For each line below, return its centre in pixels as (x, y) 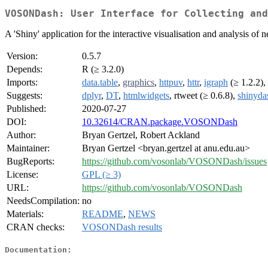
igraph (216, 83)
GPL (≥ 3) (101, 175)
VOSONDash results (122, 227)
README (103, 214)
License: (22, 175)
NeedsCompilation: (43, 201)
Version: (22, 56)
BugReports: (31, 162)
